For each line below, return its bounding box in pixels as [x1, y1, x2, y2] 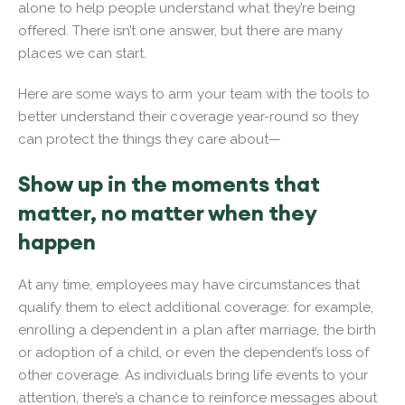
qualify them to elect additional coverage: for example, [18, 298, 374, 316]
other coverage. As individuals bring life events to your [18, 366, 369, 383]
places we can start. [18, 44, 147, 61]
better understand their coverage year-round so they [18, 108, 360, 125]
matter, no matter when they [18, 198, 316, 226]
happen [18, 227, 96, 255]
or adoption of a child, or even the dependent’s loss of [18, 344, 370, 361]
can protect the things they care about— [18, 130, 281, 147]
